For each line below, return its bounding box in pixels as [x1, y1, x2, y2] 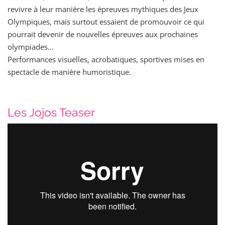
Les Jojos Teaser [8, 105, 95, 120]
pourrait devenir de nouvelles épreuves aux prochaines [8, 29, 198, 40]
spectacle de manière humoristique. [8, 67, 133, 77]
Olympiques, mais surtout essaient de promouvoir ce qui [8, 17, 204, 27]
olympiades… [8, 42, 54, 52]
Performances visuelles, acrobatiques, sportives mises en [8, 54, 204, 65]
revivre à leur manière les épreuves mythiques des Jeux [8, 4, 198, 15]
